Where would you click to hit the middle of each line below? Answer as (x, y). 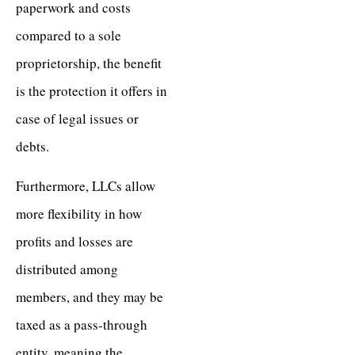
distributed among (67, 269)
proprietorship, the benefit (89, 63)
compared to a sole (69, 36)
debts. (32, 147)
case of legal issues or (77, 119)
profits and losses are (74, 241)
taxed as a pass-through (82, 324)
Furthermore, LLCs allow (86, 185)
